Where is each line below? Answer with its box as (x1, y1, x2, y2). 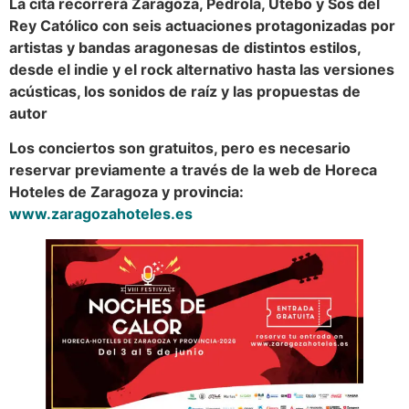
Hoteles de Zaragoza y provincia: (9, 183, 244, 202)
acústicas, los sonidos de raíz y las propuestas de (9, 82, 361, 100)
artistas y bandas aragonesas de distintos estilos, (9, 38, 361, 57)
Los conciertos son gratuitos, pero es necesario (9, 139, 351, 158)
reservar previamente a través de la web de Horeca (9, 161, 377, 180)
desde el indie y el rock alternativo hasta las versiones (9, 60, 394, 79)
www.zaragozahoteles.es (9, 204, 193, 224)
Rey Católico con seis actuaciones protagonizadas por (9, 16, 395, 35)
